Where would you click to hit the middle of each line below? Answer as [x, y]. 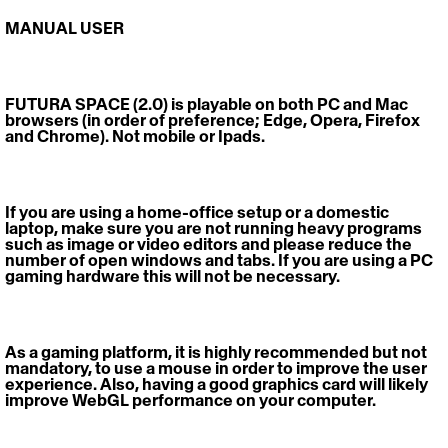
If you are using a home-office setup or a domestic [198, 212]
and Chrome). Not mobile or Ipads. [136, 136]
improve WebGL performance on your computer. [190, 400]
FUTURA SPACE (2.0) [86, 104]
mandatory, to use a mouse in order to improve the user [217, 368]
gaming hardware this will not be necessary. [174, 276]
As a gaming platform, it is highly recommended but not [217, 352]
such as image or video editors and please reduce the [210, 244]
